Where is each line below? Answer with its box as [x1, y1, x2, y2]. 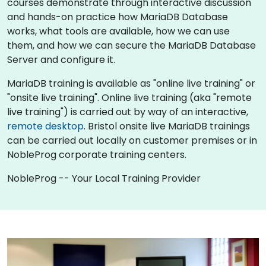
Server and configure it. [7, 52, 115, 66]
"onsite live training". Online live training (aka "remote [7, 90, 252, 104]
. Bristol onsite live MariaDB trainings [84, 119, 250, 133]
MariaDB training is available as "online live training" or [7, 76, 255, 90]
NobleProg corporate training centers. [7, 147, 186, 161]
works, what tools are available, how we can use [7, 24, 230, 38]
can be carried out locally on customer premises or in [7, 133, 257, 147]
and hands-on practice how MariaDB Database [7, 9, 228, 24]
